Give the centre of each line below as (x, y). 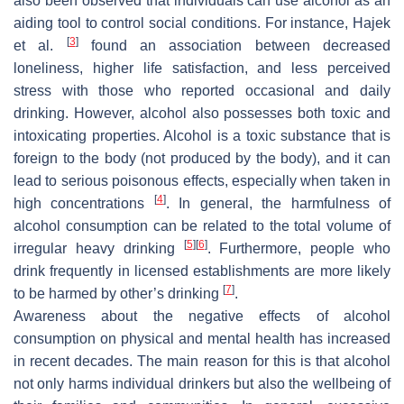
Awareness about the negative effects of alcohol (202, 316)
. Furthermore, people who (298, 248)
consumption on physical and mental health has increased (202, 338)
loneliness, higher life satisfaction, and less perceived (202, 68)
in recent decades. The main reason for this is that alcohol (202, 361)
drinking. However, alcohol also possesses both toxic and (202, 113)
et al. (40, 45)
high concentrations (84, 203)
